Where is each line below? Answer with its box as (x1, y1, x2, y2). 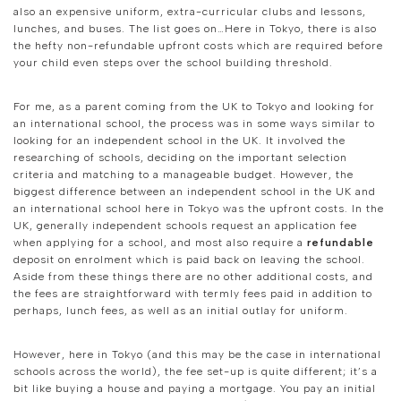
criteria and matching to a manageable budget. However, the (13, 168, 354, 182)
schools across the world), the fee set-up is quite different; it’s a (13, 365, 378, 379)
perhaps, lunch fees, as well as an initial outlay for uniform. (13, 304, 348, 318)
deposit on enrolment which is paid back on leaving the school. (13, 253, 365, 267)
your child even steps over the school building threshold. (13, 56, 333, 70)
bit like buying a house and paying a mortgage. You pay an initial (13, 382, 376, 396)
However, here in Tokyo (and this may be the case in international (13, 348, 381, 362)
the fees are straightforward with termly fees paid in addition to (13, 287, 372, 301)
